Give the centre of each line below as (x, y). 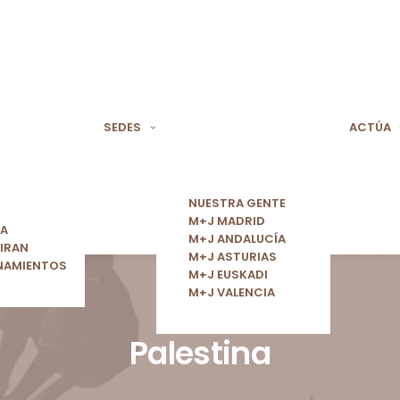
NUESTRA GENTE (237, 204)
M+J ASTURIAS (232, 257)
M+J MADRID (226, 221)
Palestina (200, 353)
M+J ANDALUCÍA (237, 239)
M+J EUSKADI (228, 275)
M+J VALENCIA (231, 293)
